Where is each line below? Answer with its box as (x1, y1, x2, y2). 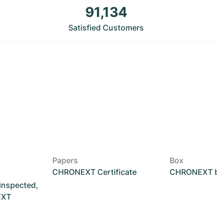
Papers (52, 155, 78, 165)
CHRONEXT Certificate (52, 167, 137, 177)
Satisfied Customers (68, 23, 144, 32)
